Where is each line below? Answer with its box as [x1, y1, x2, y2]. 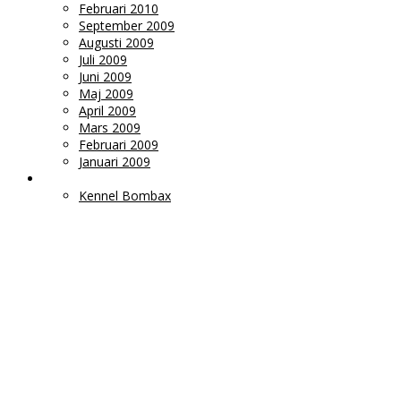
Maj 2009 [79, 85, 133, 102]
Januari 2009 [79, 153, 150, 170]
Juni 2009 [79, 68, 132, 85]
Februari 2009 [79, 136, 158, 153]
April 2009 [79, 102, 136, 119]
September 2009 [79, 17, 175, 34]
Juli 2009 [79, 51, 127, 68]
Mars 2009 [79, 119, 141, 136]
